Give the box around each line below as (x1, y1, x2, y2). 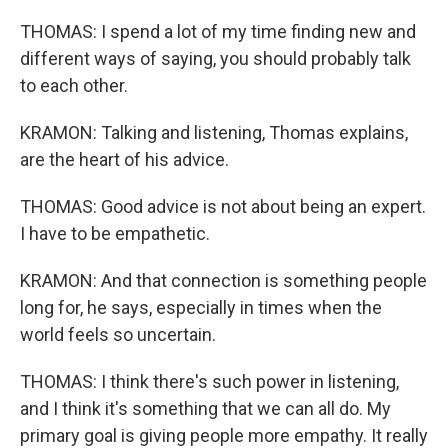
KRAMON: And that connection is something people (20, 270, 427, 291)
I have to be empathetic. (20, 223, 210, 244)
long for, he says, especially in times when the (20, 297, 382, 318)
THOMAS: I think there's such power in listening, (20, 371, 399, 392)
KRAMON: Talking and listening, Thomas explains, (20, 122, 408, 143)
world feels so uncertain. (20, 324, 216, 345)
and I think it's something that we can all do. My (20, 398, 391, 419)
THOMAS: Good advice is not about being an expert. (20, 196, 426, 217)
